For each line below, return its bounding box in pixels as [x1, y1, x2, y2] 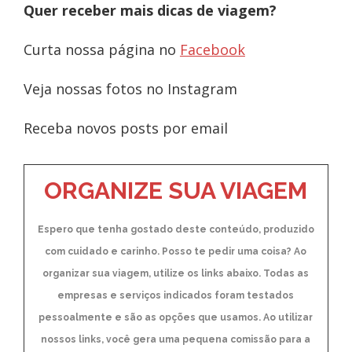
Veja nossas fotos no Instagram [23, 79, 237, 99]
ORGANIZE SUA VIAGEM [44, 176, 308, 204]
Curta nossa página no [23, 40, 180, 60]
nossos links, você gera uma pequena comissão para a [41, 333, 311, 345]
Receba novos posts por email [23, 119, 228, 138]
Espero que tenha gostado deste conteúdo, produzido [37, 223, 314, 235]
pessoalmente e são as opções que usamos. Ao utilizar [38, 311, 313, 323]
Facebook [179, 40, 245, 60]
